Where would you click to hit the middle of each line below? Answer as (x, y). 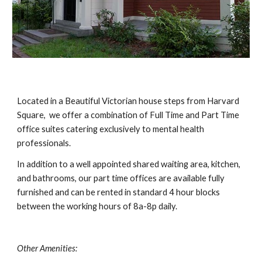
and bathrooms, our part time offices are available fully (121, 178)
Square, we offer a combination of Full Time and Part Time (128, 115)
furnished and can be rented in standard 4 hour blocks (119, 192)
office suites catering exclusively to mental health (111, 129)
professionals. (45, 143)
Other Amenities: (47, 249)
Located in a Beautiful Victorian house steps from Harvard (128, 101)
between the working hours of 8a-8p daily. (98, 206)
